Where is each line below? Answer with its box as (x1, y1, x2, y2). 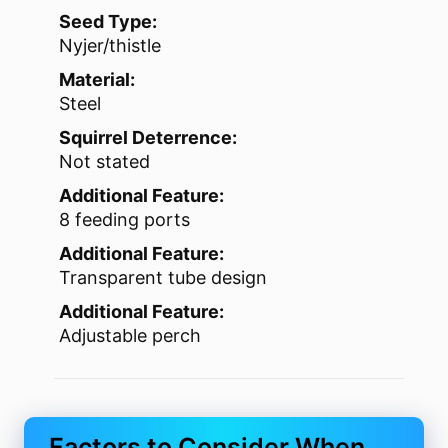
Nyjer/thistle (59, 35, 161, 57)
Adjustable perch (59, 325, 201, 347)
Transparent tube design (59, 267, 267, 289)
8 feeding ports (59, 209, 190, 231)
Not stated (59, 151, 150, 173)
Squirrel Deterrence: (59, 127, 237, 149)
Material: (59, 69, 135, 91)
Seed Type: (59, 11, 157, 33)
